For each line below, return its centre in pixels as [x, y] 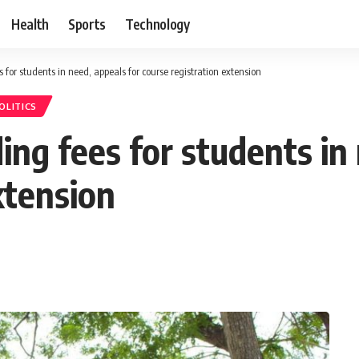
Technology [157, 24]
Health [30, 24]
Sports [87, 24]
